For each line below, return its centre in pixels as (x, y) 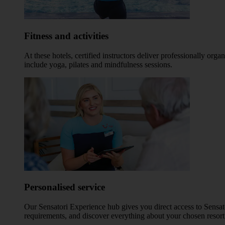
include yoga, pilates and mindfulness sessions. (98, 64)
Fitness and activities (66, 36)
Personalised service (65, 187)
